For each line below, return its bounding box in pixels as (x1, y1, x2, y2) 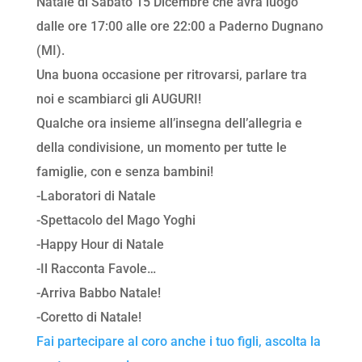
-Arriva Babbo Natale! (36, 285, 161, 301)
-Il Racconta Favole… (36, 261, 156, 277)
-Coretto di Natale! (36, 309, 141, 326)
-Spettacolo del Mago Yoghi (36, 213, 196, 229)
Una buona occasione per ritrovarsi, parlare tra (36, 67, 307, 83)
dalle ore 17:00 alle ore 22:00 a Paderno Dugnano (36, 19, 323, 35)
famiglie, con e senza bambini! (36, 164, 213, 180)
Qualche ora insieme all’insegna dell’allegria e (36, 116, 302, 132)
